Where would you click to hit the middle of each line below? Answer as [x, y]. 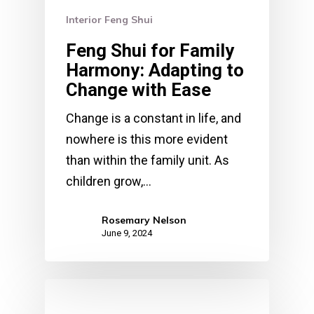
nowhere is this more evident [147, 139]
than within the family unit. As [148, 161]
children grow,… [109, 182]
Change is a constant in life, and [153, 118]
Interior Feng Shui [109, 20]
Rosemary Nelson [144, 220]
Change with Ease [138, 90]
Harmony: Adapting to [155, 70]
